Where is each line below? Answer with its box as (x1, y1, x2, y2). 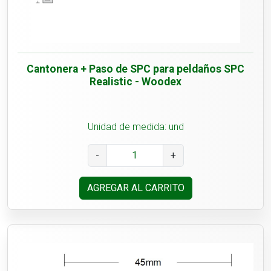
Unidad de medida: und (87, 121, 184, 133)
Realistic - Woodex (90, 76, 181, 88)
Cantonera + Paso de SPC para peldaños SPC (27, 63, 244, 76)
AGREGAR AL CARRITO (87, 182, 184, 194)
